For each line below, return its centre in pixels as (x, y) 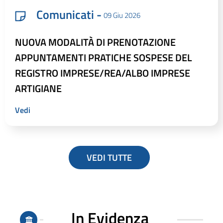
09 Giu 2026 (122, 15)
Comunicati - (68, 14)
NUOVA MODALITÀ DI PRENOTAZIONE (95, 42)
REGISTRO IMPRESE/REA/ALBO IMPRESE (103, 73)
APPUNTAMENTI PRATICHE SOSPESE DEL (104, 57)
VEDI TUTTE (109, 158)
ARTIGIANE (38, 88)
